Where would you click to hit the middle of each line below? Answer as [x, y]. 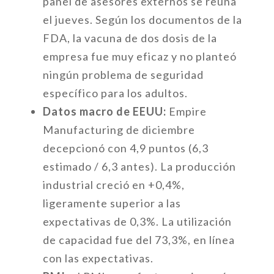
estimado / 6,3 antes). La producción [139, 166]
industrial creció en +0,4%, [113, 185]
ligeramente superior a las [112, 203]
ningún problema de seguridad [123, 75]
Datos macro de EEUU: [104, 111]
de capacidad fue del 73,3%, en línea [139, 240]
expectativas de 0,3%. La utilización [137, 221]
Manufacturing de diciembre [119, 130]
